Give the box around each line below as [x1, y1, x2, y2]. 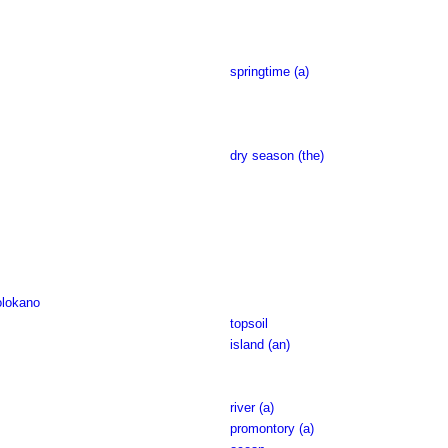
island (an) [229, 337, 290, 352]
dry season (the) [229, 148, 324, 163]
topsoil [229, 316, 268, 331]
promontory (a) [229, 421, 314, 436]
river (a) [229, 400, 274, 415]
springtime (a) [229, 64, 309, 79]
